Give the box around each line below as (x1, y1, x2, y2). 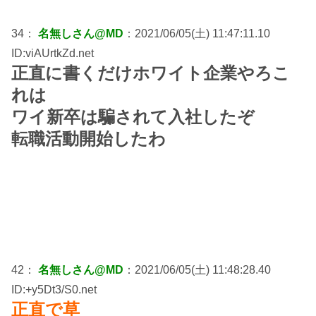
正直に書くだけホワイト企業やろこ (11, 63, 290, 83)
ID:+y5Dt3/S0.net (11, 283, 97, 296)
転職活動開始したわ (11, 128, 166, 148)
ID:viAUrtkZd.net (11, 47, 94, 59)
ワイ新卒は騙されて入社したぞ (11, 107, 255, 126)
